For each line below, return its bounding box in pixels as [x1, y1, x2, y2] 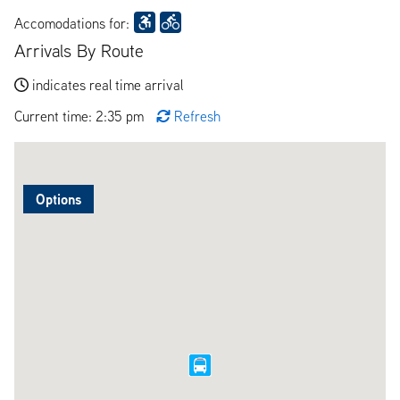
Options [36, 188, 81, 209]
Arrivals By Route [14, 38, 144, 62]
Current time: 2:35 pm [14, 106, 147, 125]
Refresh [174, 106, 221, 125]
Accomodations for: [14, 13, 129, 32]
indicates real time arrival [32, 75, 183, 94]
